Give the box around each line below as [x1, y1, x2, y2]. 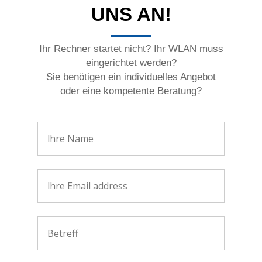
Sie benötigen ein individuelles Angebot [46, 71, 216, 82]
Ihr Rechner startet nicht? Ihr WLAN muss [39, 43, 223, 54]
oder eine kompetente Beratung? [60, 85, 202, 96]
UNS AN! [91, 4, 171, 25]
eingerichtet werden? [85, 57, 177, 68]
